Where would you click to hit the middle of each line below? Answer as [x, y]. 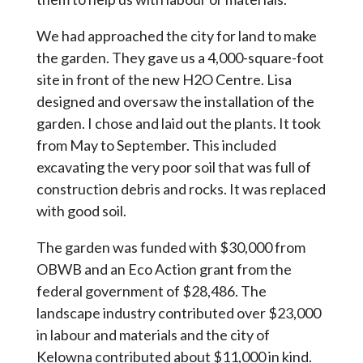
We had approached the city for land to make [176, 35]
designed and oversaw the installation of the [175, 101]
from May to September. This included [156, 145]
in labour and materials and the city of [153, 334]
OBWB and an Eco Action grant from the [164, 269]
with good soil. [81, 210]
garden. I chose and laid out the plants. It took [178, 123]
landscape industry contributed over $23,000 [178, 312]
